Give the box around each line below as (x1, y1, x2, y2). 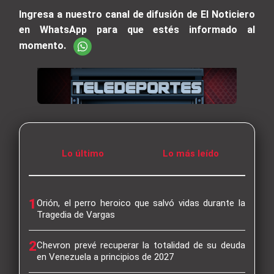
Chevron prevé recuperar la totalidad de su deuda (37, 239, 245, 251)
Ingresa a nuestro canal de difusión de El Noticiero (19, 9, 255, 21)
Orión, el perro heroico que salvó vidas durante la (37, 197, 245, 209)
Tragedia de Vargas (37, 209, 116, 220)
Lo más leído (163, 147, 220, 159)
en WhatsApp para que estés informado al (19, 24, 255, 36)
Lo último (62, 147, 105, 159)
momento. (19, 40, 69, 52)
